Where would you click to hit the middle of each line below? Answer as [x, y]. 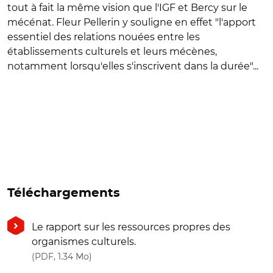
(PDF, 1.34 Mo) [62, 257]
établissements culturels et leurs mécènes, [112, 51]
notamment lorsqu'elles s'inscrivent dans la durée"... [133, 66]
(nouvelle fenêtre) [135, 256]
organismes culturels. [84, 242]
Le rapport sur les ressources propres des [131, 227]
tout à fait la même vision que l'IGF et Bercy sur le [127, 8]
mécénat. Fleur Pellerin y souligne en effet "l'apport [132, 22]
